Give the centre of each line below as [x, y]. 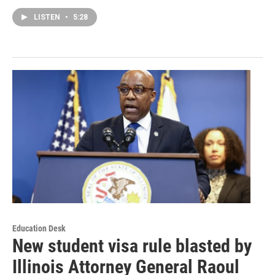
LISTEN [48, 17]
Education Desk [39, 228]
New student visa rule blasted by [132, 246]
